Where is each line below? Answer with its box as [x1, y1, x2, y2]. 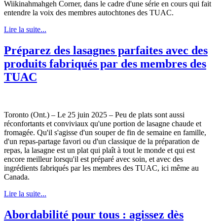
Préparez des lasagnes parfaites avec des [4, 44, 208, 57]
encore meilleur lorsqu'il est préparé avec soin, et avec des [4, 155, 183, 164]
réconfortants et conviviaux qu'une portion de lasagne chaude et [4, 119, 201, 128]
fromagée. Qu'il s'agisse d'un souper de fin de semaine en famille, [4, 128, 206, 137]
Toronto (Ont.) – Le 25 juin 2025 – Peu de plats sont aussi [4, 110, 184, 119]
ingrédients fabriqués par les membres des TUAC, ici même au [4, 164, 199, 173]
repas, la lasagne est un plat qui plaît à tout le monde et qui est [4, 146, 195, 155]
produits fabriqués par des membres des [4, 57, 206, 71]
